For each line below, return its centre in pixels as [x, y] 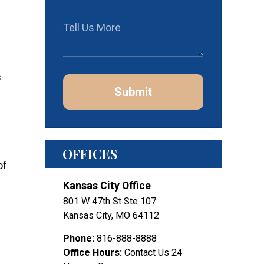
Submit [133, 92]
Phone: [79, 238]
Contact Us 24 [153, 253]
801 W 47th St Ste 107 [110, 201]
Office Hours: [93, 253]
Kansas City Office [107, 185]
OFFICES [90, 154]
